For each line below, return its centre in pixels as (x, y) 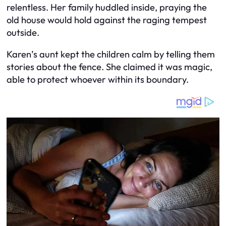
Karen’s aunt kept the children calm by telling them (111, 54)
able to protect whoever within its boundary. (98, 80)
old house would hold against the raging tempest (107, 20)
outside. (23, 32)
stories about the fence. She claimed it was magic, (109, 67)
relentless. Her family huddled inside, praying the (107, 7)
